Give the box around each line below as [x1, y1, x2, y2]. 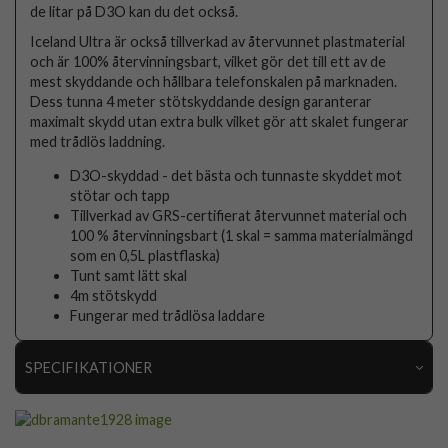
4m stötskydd [70, 286, 158, 304]
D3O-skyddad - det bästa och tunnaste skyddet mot [70, 166, 403, 184]
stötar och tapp [70, 186, 171, 204]
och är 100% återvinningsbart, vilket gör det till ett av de [30, 52, 387, 70]
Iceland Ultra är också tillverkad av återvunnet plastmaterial [30, 32, 406, 50]
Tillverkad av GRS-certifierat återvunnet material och [70, 206, 408, 224]
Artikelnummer [37, 401, 133, 419]
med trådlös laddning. [30, 132, 166, 150]
